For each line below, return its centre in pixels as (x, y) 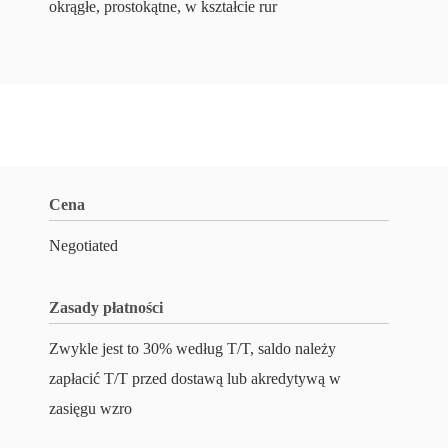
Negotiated (83, 245)
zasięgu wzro (90, 408)
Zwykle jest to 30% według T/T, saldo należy (192, 348)
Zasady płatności (106, 307)
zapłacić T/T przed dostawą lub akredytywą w (195, 378)
